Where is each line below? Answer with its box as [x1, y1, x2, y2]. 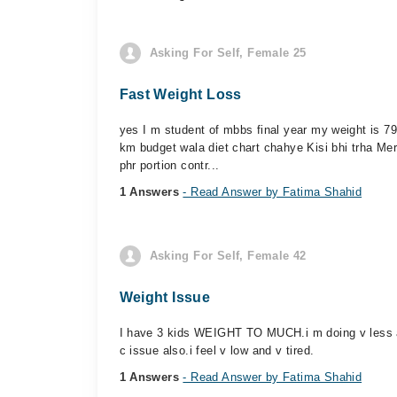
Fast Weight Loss [119, 87, 242, 102]
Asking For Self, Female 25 [149, 46, 307, 59]
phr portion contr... [119, 159, 220, 172]
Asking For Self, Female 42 [149, 249, 307, 262]
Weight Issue [119, 290, 211, 305]
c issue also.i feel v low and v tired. [119, 344, 315, 357]
